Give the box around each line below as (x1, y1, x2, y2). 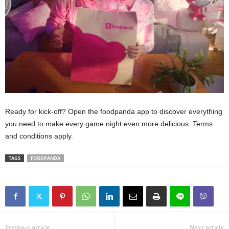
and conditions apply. (5, 132, 75, 141)
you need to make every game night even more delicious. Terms (5, 120, 213, 128)
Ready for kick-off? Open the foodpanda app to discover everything (5, 107, 222, 116)
